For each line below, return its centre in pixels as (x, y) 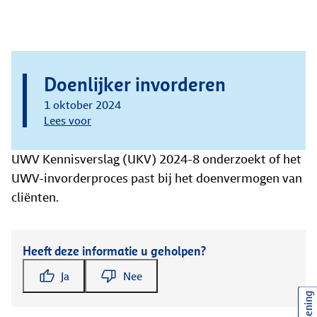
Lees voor (68, 121)
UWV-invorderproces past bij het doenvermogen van (157, 178)
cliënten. (35, 197)
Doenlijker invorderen (135, 85)
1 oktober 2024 (82, 105)
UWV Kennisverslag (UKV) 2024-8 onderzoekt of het (156, 159)
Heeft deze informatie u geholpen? (114, 251)
